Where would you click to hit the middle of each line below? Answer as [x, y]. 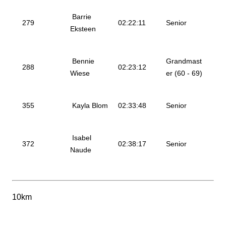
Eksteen [83, 29]
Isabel [81, 138]
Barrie [81, 17]
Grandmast [184, 61]
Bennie [82, 61]
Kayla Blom [89, 105]
